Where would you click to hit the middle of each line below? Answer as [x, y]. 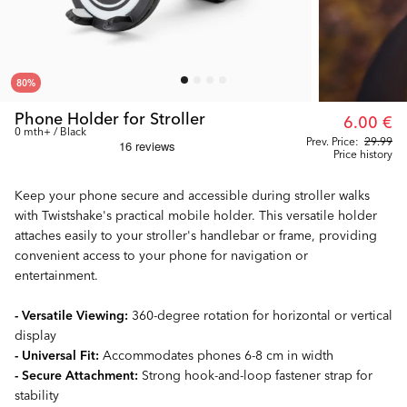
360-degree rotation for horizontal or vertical [260, 315]
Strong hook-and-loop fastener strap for [255, 375]
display [35, 335]
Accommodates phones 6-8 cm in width [216, 355]
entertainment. [56, 275]
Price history [363, 154]
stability [37, 395]
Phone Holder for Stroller [110, 118]
